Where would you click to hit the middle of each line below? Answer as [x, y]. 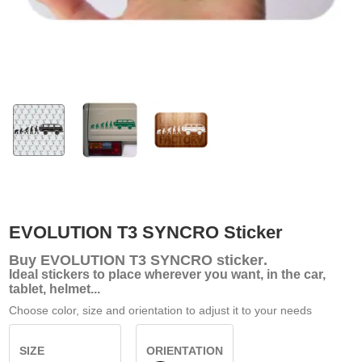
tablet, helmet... [54, 288]
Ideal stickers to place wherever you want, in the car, [167, 274]
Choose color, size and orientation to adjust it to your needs [160, 310]
